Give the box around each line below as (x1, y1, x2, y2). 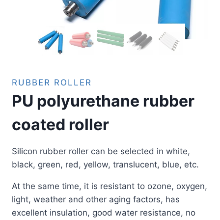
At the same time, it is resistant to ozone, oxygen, (12, 181, 207, 191)
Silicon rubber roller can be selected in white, (12, 146, 190, 156)
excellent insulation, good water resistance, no (12, 207, 195, 218)
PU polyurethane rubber (12, 91, 194, 110)
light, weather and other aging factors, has (12, 194, 180, 204)
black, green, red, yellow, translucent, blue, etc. (12, 159, 199, 169)
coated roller (12, 114, 109, 134)
